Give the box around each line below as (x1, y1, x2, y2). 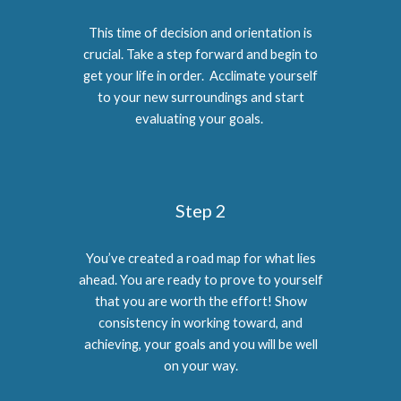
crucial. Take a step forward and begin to (83, 47, 318, 62)
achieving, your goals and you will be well (83, 337, 318, 352)
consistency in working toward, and (98, 315, 303, 330)
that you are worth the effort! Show (94, 294, 307, 309)
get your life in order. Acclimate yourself (83, 68, 318, 83)
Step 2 (175, 200, 226, 221)
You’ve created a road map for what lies (85, 251, 316, 266)
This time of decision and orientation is (89, 25, 312, 40)
